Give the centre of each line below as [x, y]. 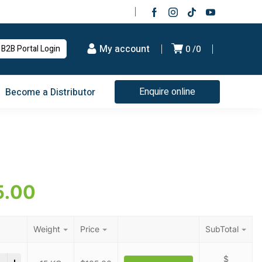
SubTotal [222, 229]
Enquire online [167, 92]
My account [125, 49]
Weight [47, 229]
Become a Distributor [50, 92]
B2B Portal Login [31, 49]
